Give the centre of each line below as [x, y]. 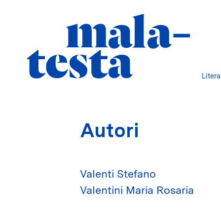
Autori [110, 130]
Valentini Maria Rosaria [137, 190]
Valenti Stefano [118, 174]
